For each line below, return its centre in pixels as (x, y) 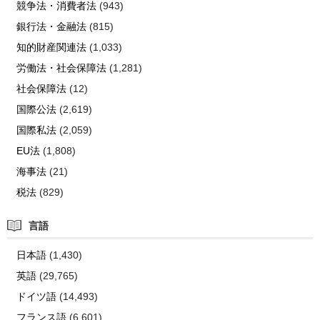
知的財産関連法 (51, 47)
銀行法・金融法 (51, 27)
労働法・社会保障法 (61, 68)
